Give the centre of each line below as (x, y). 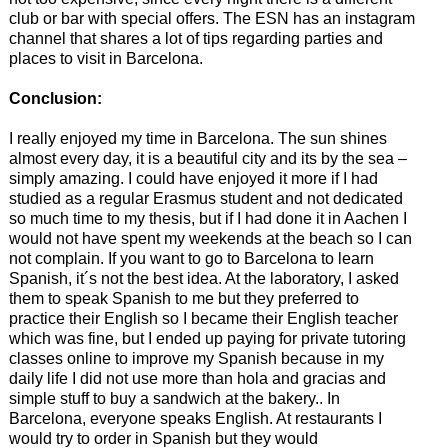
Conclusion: (55, 99)
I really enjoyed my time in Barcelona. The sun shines (197, 139)
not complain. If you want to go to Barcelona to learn (191, 259)
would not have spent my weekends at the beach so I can (210, 239)
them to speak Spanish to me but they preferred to (183, 299)
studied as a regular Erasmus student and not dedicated (205, 199)
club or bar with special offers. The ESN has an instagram (211, 19)
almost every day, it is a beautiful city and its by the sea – (207, 159)
